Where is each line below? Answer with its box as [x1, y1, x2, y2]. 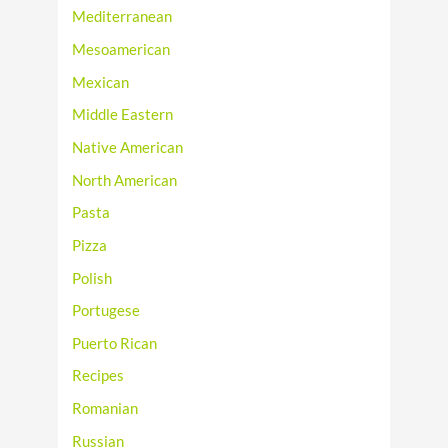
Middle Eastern [72, 106, 174, 124]
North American [72, 171, 178, 189]
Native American [72, 138, 184, 156]
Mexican [72, 73, 130, 91]
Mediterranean [72, 8, 173, 26]
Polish [72, 269, 113, 287]
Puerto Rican [72, 334, 158, 352]
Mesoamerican [72, 41, 171, 59]
